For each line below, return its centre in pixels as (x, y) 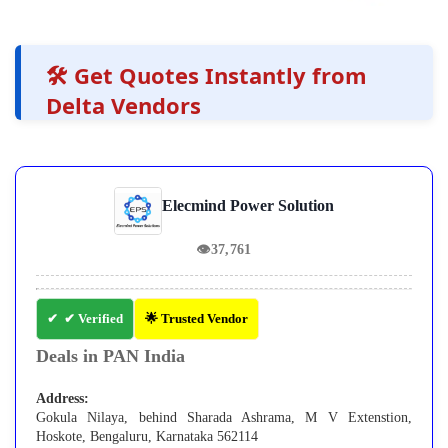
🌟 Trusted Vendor (196, 319)
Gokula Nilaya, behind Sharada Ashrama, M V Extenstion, (224, 418)
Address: (62, 399)
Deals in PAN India (110, 356)
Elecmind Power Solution (248, 206)
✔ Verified (93, 319)
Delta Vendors (123, 105)
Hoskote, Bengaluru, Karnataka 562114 (147, 437)
